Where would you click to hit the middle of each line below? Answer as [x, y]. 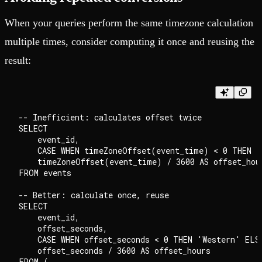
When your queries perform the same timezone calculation [129, 23]
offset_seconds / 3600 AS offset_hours [115, 250]
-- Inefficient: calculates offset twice [110, 117]
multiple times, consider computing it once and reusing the [130, 41]
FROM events [45, 173]
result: [18, 60]
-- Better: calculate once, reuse [94, 195]
